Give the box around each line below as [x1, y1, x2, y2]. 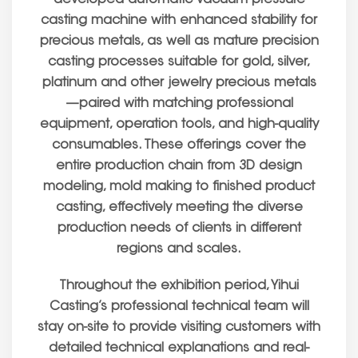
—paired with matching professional [65, 97, 293, 110]
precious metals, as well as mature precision [39, 34, 319, 48]
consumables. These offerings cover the [52, 138, 306, 152]
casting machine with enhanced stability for [41, 14, 317, 27]
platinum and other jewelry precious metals [42, 76, 316, 89]
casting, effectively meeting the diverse [55, 201, 303, 214]
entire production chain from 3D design [56, 159, 302, 173]
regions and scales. [117, 242, 241, 256]
